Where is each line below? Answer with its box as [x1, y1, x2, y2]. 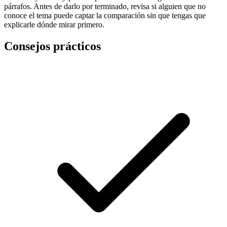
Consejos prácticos [4, 40, 101, 53]
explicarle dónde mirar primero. [4, 20, 104, 29]
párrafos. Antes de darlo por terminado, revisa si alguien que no [4, 2, 206, 11]
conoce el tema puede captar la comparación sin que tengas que [4, 11, 206, 20]
